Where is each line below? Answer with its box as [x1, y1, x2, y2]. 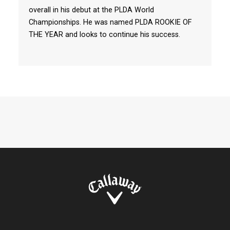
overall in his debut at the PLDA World [28, 6, 154, 14]
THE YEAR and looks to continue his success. [28, 30, 180, 39]
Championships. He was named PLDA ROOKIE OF [28, 18, 191, 27]
